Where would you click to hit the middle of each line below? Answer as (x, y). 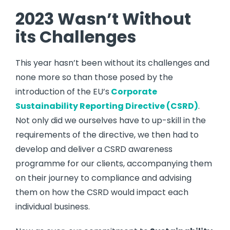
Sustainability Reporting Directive (90, 106)
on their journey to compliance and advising (103, 178)
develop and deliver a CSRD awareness (94, 149)
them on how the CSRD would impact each (102, 192)
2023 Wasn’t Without (103, 18)
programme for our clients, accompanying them (114, 163)
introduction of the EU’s (62, 91)
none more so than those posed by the (94, 77)
